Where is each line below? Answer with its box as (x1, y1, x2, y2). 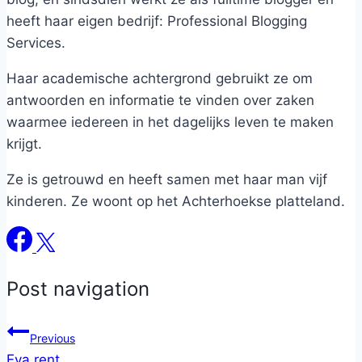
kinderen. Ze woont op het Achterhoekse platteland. (6, 193, 345, 210)
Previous (30, 331, 75, 346)
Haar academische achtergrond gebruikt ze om (6, 70, 313, 87)
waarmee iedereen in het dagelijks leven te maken (6, 114, 334, 131)
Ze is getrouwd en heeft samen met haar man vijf (6, 171, 327, 188)
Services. (6, 35, 65, 52)
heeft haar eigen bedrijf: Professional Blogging (6, 13, 307, 30)
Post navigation (6, 277, 149, 301)
